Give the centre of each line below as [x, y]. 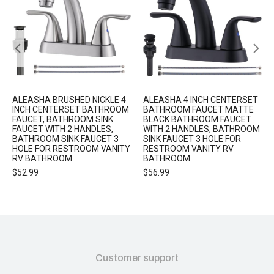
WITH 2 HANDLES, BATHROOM [202, 129]
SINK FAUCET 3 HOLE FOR [192, 139]
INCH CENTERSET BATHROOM [71, 109]
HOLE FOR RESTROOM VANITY [71, 148]
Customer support [137, 257]
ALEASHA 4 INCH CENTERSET [201, 99]
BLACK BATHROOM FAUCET [197, 119]
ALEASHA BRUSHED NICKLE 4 [69, 99]
